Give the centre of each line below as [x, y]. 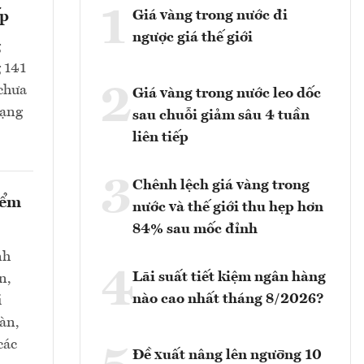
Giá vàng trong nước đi [210, 16]
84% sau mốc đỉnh [195, 230]
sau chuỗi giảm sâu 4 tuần [221, 116]
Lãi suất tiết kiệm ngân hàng [229, 277]
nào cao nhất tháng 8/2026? [228, 299]
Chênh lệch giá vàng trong [221, 186]
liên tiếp [160, 138]
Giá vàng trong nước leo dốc [227, 94]
